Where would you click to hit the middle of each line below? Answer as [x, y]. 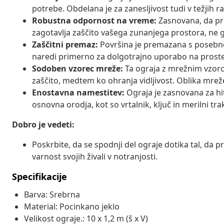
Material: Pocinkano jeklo [72, 206]
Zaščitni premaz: [65, 44]
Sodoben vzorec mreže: [77, 68]
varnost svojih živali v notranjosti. [95, 156]
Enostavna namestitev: [78, 92]
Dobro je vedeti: [43, 124]
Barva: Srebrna [52, 194]
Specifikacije [39, 176]
